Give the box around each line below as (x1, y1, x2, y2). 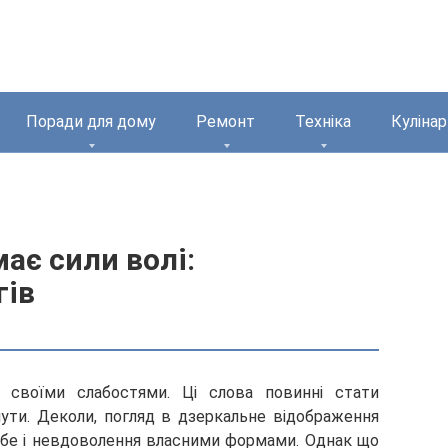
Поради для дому (26, 112, 156, 131)
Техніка (295, 112, 351, 131)
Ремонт (196, 112, 255, 131)
